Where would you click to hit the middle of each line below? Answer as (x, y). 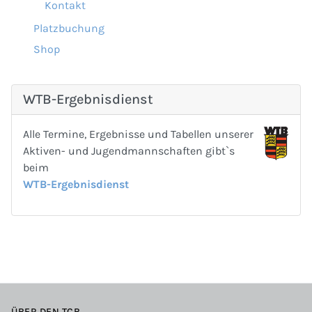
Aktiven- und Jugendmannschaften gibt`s (129, 151)
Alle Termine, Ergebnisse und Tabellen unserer (138, 134)
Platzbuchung (69, 28)
